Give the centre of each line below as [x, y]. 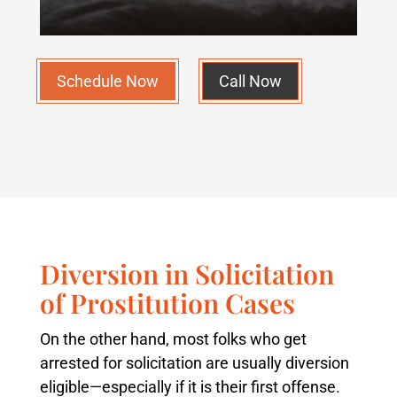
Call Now [250, 81]
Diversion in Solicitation [187, 274]
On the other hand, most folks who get [173, 339]
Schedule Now [107, 81]
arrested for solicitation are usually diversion [194, 363]
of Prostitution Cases [167, 304]
